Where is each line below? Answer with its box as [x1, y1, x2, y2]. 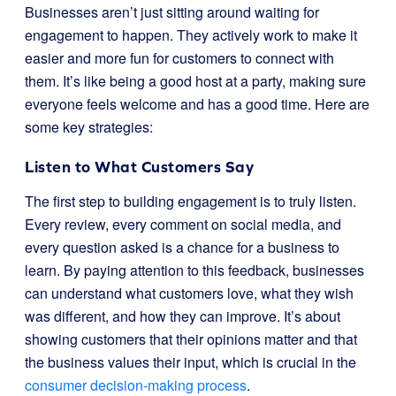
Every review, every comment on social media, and [25, 214, 341, 234]
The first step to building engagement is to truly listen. [25, 191, 356, 211]
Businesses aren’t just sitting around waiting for [25, 2, 319, 22]
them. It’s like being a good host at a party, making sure [25, 71, 366, 91]
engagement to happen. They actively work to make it [25, 25, 357, 45]
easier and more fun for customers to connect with [25, 48, 334, 68]
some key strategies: [25, 117, 153, 137]
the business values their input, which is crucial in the [25, 352, 356, 372]
